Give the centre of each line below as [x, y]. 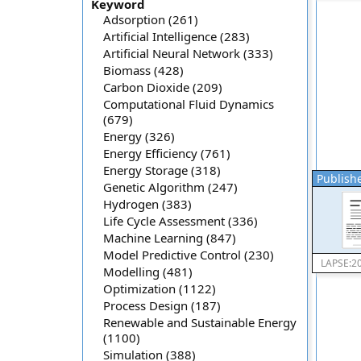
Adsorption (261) [151, 19]
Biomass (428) [143, 70]
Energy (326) [139, 136]
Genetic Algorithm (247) [170, 187]
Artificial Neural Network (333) [188, 53]
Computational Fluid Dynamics [189, 104]
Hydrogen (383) [147, 204]
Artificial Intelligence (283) [176, 36]
